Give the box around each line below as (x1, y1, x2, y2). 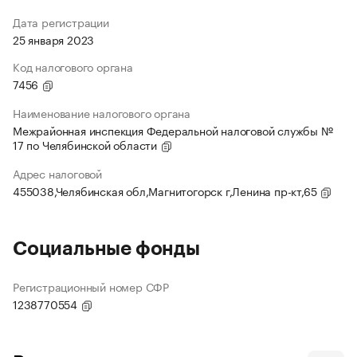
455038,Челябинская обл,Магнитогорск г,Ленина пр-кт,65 (13, 182, 320, 200)
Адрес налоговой (13, 164, 102, 182)
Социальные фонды (13, 239, 200, 259)
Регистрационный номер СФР (13, 277, 169, 296)
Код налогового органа (13, 57, 133, 76)
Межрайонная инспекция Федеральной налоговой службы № (13, 121, 333, 139)
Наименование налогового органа (13, 104, 190, 122)
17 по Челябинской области (13, 135, 160, 154)
